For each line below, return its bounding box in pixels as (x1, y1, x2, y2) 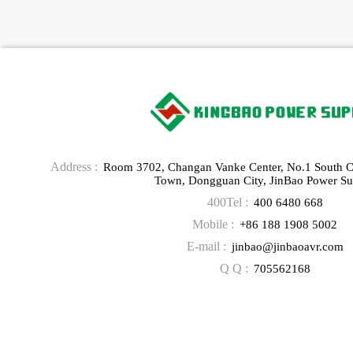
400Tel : (206, 195, 248, 209)
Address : (50, 159, 98, 173)
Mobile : (192, 217, 234, 231)
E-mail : (186, 239, 226, 253)
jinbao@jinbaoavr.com (231, 240, 344, 253)
